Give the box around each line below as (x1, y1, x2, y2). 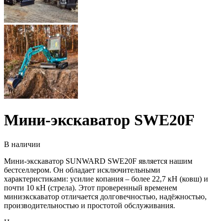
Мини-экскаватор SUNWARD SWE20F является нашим (4, 156, 192, 165)
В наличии (4, 140, 40, 148)
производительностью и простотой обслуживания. (4, 201, 175, 210)
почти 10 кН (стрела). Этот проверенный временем (4, 183, 177, 192)
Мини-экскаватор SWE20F (4, 111, 195, 129)
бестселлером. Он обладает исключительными (4, 165, 160, 174)
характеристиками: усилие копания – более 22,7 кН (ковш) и (4, 174, 208, 183)
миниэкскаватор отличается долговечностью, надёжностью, (4, 192, 207, 201)
